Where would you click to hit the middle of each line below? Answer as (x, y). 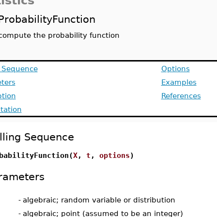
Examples (179, 82)
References (181, 96)
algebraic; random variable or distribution (99, 200)
